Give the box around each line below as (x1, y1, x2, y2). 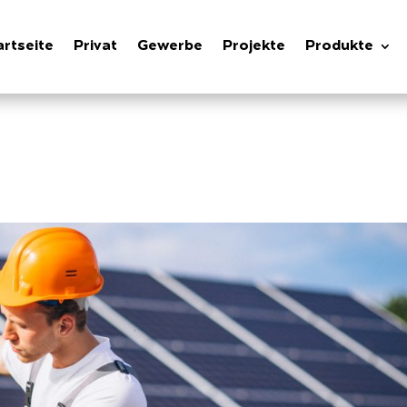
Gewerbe (137, 39, 203, 55)
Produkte (305, 39, 374, 55)
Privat (74, 39, 118, 55)
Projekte (223, 39, 286, 55)
